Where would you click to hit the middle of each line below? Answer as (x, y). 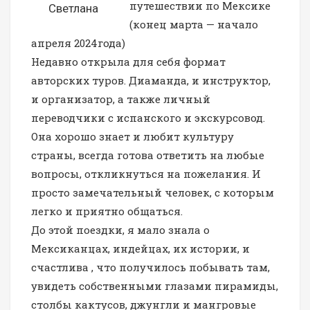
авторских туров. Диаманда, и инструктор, (151, 80)
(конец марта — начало (194, 24)
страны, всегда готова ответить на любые (148, 155)
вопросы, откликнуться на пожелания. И (146, 173)
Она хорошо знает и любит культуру (133, 136)
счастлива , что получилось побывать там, (151, 267)
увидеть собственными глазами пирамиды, (155, 285)
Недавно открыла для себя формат (128, 61)
